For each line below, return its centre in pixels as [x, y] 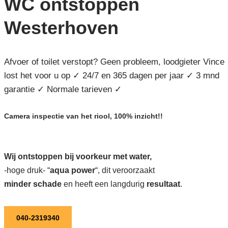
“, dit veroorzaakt [125, 170]
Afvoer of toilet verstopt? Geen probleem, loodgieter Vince [114, 62]
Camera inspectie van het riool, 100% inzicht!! [83, 116]
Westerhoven [61, 27]
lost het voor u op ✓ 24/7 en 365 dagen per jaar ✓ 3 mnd [111, 75]
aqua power [72, 170]
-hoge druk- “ [27, 170]
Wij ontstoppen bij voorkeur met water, [78, 156]
